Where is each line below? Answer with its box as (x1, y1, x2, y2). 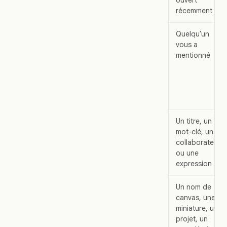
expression (176, 159, 212, 168)
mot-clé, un (176, 127, 213, 136)
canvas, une (176, 193, 215, 202)
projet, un (176, 214, 208, 223)
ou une (176, 148, 199, 158)
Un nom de (176, 182, 211, 192)
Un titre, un (176, 116, 212, 126)
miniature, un (176, 203, 218, 213)
